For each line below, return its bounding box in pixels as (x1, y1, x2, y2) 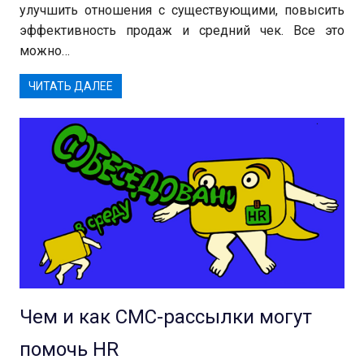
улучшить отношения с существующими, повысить (19, 2, 344, 18)
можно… (19, 42, 70, 58)
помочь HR (19, 338, 119, 362)
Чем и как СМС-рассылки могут (19, 305, 312, 329)
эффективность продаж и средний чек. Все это (19, 22, 344, 38)
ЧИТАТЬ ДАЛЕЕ (28, 80, 114, 93)
